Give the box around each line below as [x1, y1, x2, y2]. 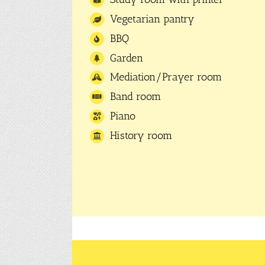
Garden [109, 51, 143, 64]
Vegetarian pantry [109, 12, 195, 26]
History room [109, 128, 172, 142]
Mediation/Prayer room [109, 70, 222, 84]
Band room [109, 90, 161, 104]
